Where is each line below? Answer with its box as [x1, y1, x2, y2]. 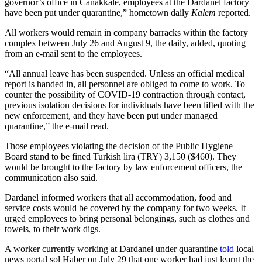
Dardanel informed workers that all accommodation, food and [5, 192, 232, 202]
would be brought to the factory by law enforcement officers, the [5, 161, 242, 172]
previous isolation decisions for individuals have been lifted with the [5, 99, 254, 110]
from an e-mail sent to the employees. [5, 48, 142, 58]
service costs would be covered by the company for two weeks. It [5, 202, 246, 213]
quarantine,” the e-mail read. [5, 120, 109, 131]
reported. [216, 7, 251, 18]
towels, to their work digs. [5, 223, 101, 234]
